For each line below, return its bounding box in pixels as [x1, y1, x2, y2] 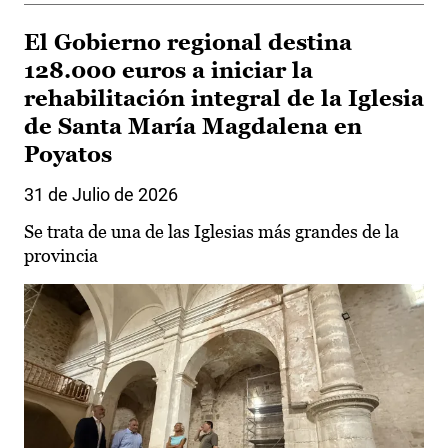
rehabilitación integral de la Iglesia [24, 85, 424, 111]
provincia [24, 244, 98, 266]
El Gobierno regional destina [24, 29, 352, 55]
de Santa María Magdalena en [24, 113, 362, 139]
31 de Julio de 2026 [24, 183, 178, 205]
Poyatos [24, 141, 112, 167]
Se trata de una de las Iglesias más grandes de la [24, 220, 399, 242]
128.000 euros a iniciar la [24, 57, 313, 83]
